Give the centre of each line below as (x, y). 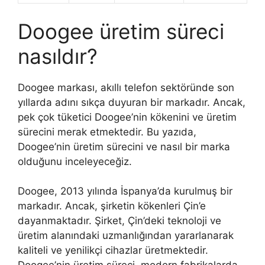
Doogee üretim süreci (121, 31)
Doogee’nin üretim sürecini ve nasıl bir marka (124, 146)
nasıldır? (58, 56)
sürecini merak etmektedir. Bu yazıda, (107, 132)
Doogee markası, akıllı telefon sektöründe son (126, 87)
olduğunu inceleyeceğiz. (75, 161)
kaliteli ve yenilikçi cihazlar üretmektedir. (113, 250)
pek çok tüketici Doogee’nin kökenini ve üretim (127, 117)
